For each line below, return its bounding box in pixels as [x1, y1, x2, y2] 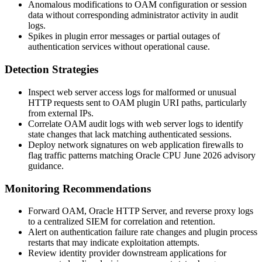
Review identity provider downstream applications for [28, 248, 226, 258]
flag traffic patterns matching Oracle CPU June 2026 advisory [28, 150, 256, 160]
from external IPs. [28, 108, 94, 118]
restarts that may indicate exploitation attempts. [28, 237, 199, 248]
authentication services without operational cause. [28, 42, 210, 52]
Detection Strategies [5, 63, 98, 76]
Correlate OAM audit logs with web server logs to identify [28, 118, 243, 129]
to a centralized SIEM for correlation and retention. [28, 216, 215, 227]
